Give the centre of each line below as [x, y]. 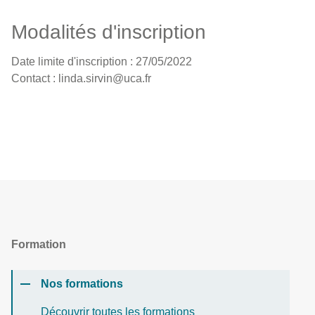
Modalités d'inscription [109, 32]
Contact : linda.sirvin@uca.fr [81, 78]
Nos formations [82, 284]
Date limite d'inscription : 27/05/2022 [102, 62]
